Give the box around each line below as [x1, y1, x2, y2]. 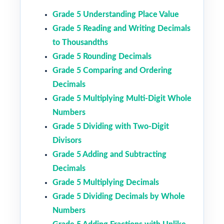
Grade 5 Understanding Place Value [52, 10, 179, 18]
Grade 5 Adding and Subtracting [52, 150, 166, 158]
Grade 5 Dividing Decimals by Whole [52, 192, 185, 200]
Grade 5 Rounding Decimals [52, 52, 151, 60]
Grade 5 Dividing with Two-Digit [52, 122, 169, 130]
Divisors [52, 136, 81, 144]
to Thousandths [52, 38, 108, 46]
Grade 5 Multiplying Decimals [52, 178, 159, 186]
